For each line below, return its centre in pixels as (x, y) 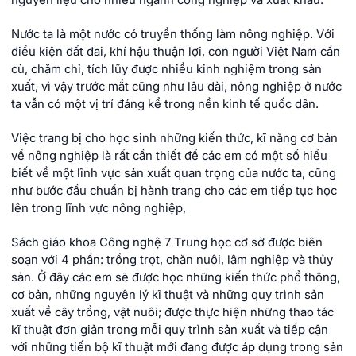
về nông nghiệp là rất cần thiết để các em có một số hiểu (169, 156)
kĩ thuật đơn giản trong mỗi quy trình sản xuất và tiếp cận (170, 330)
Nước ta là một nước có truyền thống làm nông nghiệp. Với (173, 35)
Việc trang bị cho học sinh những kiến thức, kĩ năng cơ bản (174, 139)
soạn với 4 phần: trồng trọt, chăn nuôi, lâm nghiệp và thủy (172, 260)
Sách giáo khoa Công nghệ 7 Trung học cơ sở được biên (167, 243)
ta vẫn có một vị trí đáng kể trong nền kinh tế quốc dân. (165, 104)
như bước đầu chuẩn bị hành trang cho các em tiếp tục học (174, 191)
